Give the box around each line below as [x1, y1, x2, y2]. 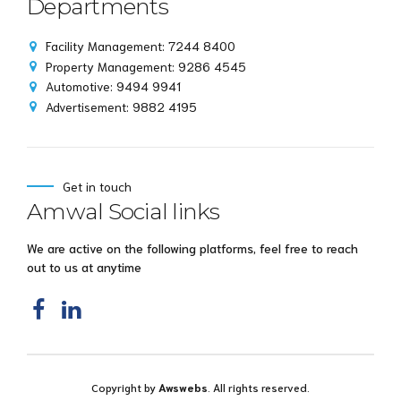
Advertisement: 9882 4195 [46, 98, 197, 115]
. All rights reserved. [208, 379, 310, 394]
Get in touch [63, 178, 132, 195]
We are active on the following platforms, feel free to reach [27, 240, 358, 257]
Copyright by [91, 379, 158, 394]
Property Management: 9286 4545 [46, 57, 246, 74]
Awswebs [158, 379, 208, 394]
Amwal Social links [27, 197, 220, 225]
